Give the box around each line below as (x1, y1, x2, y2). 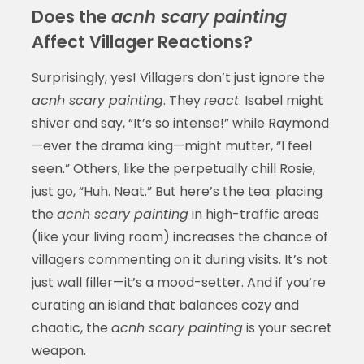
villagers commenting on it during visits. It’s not (31, 249, 328, 269)
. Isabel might (238, 90, 323, 110)
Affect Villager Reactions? (31, 29, 253, 54)
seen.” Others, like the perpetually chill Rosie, (31, 158, 315, 178)
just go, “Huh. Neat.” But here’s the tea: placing (31, 181, 323, 201)
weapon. (31, 340, 86, 360)
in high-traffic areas (188, 204, 319, 223)
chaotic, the (31, 318, 111, 337)
